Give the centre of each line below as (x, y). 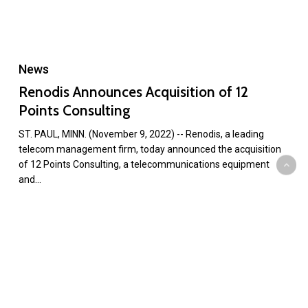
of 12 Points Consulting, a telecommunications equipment (144, 165)
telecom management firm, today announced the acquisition (150, 150)
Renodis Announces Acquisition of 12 (133, 92)
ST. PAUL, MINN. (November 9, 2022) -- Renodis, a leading (141, 134)
